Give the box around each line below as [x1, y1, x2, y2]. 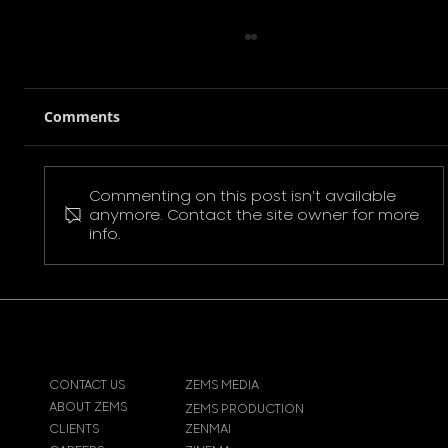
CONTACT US [48, 377, 125, 392]
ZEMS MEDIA [185, 377, 260, 392]
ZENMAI [184, 421, 231, 436]
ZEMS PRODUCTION [184, 401, 304, 416]
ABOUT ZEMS [48, 399, 127, 414]
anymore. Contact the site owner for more [89, 206, 420, 224]
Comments [44, 106, 121, 126]
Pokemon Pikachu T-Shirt [78, 194, 306, 219]
